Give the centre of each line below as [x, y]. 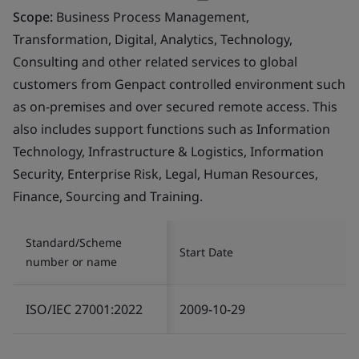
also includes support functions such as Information [171, 129]
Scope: [34, 16]
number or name [71, 261]
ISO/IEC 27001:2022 [84, 309]
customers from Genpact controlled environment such [179, 84]
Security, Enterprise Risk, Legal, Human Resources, [165, 173]
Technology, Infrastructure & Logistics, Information [168, 151]
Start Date [206, 252]
